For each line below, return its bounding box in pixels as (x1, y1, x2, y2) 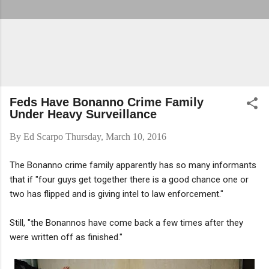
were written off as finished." (10, 231, 122, 243)
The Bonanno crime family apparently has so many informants (10, 159, 256, 171)
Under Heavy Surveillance (10, 107, 157, 121)
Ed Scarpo (23, 131, 63, 142)
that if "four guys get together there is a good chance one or (10, 174, 249, 185)
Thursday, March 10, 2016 (65, 131, 166, 142)
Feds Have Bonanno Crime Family (10, 95, 204, 109)
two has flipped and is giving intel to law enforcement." (10, 188, 223, 199)
